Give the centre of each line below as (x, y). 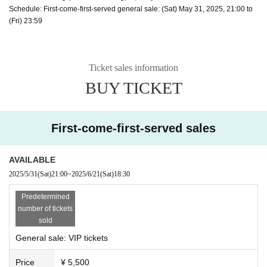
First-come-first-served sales (133, 128)
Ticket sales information (133, 67)
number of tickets (45, 208)
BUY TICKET (133, 88)
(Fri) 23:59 (26, 21)
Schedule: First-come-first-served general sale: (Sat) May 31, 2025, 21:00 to (131, 9)
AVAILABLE (32, 159)
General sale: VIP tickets (62, 237)
